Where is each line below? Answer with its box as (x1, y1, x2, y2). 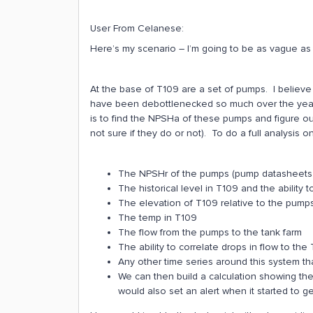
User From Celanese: (90, 22, 184, 34)
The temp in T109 (118, 212, 197, 224)
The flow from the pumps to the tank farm (118, 226, 302, 238)
